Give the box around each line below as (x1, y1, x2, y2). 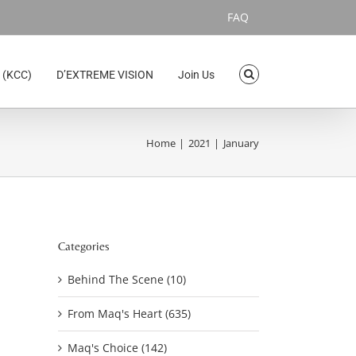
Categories (58, 238, 110, 253)
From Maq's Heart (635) (68, 305, 191, 321)
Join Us (178, 68, 215, 81)
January (223, 135, 259, 150)
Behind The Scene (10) (68, 271, 186, 287)
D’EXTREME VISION (56, 68, 154, 81)
